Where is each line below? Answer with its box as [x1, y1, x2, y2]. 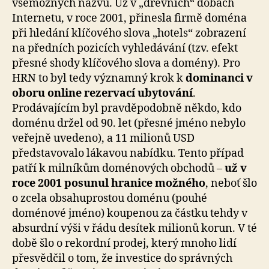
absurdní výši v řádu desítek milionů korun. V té [12, 222, 257, 236]
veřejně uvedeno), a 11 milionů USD [12, 131, 195, 146]
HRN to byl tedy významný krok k [12, 71, 186, 86]
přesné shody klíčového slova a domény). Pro [12, 56, 240, 71]
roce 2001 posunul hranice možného [12, 177, 205, 191]
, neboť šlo [205, 177, 257, 191]
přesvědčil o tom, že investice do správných [12, 252, 232, 266]
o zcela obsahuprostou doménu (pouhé [12, 192, 207, 206]
